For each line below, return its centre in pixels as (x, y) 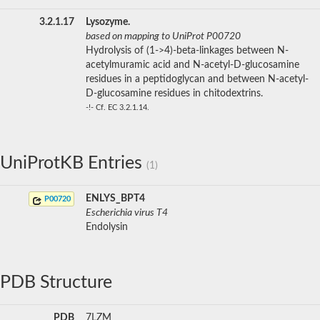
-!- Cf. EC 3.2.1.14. (117, 107)
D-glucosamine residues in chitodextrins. (174, 93)
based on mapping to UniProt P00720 (163, 36)
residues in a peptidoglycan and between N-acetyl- (197, 79)
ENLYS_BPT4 (115, 198)
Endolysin (107, 227)
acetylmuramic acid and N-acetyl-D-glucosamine (192, 65)
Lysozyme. (108, 22)
